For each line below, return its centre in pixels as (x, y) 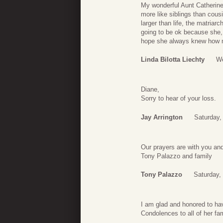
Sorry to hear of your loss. (178, 99)
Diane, (150, 90)
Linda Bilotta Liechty (173, 60)
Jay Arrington (162, 117)
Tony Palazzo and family (176, 156)
